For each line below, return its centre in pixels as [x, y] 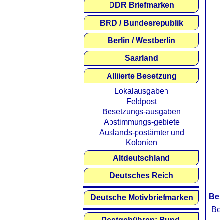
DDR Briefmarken [141, 5]
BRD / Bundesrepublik [141, 23]
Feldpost [141, 101]
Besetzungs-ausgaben [141, 112]
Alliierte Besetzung [141, 76]
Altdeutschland [141, 158]
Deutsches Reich [141, 176]
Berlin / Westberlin [141, 41]
